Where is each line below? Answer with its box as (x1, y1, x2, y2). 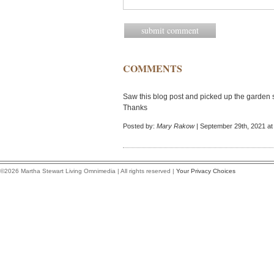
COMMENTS (123, 61, 182, 75)
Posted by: (123, 122, 157, 130)
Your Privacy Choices (176, 168, 235, 174)
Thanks (123, 103, 147, 112)
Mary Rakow (157, 122, 194, 130)
